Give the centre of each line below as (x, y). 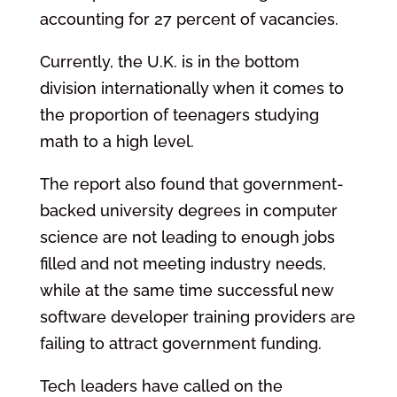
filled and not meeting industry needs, (183, 263)
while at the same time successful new (186, 290)
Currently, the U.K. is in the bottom (169, 61)
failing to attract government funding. (180, 343)
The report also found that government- (191, 183)
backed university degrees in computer (188, 210)
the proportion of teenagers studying (179, 114)
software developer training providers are (197, 316)
